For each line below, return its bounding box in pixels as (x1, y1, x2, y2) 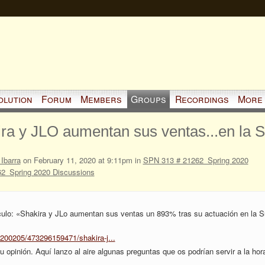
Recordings (174, 92, 229, 106)
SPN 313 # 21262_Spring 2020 (143, 154, 248, 166)
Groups (130, 92, 166, 106)
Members (80, 92, 122, 106)
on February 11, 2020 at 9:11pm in (20, 154, 143, 166)
